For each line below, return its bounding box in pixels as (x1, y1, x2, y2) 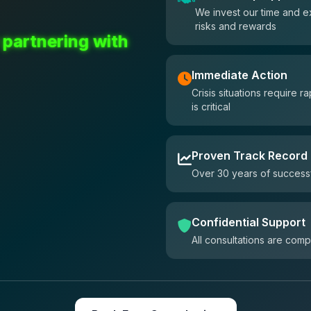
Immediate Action (192, 68, 287, 82)
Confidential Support (192, 215, 305, 229)
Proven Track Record (192, 149, 308, 162)
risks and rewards (195, 20, 276, 32)
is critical (192, 101, 230, 112)
